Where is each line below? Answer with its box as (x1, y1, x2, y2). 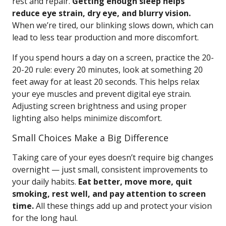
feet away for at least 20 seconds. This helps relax (12, 76, 199, 87)
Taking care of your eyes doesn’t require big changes (12, 152, 213, 163)
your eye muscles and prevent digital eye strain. (12, 88, 191, 99)
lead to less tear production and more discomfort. (12, 32, 199, 43)
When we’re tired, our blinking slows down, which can (12, 20, 213, 31)
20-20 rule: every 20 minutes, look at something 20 (12, 64, 203, 75)
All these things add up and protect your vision (34, 200, 212, 211)
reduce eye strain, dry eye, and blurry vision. (12, 8, 191, 19)
